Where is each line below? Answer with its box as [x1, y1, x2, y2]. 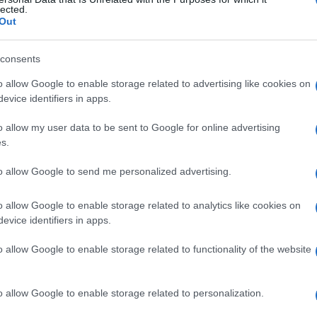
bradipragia [147, 214, 209, 229]
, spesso [209, 214, 253, 229]
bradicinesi [76, 214, 134, 229]
